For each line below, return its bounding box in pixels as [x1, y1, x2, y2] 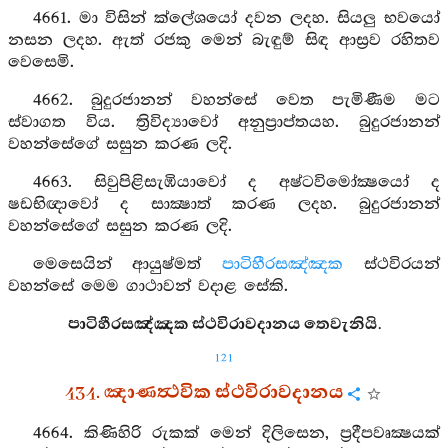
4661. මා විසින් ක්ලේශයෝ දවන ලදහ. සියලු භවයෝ [32, 9, 440, 28]
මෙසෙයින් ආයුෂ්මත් [32, 255, 223, 274]
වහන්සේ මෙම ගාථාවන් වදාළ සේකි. [8, 277, 288, 296]
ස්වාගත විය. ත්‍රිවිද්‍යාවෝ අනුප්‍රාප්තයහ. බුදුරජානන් [8, 113, 440, 132]
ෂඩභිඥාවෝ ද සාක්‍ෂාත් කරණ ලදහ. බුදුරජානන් [8, 195, 440, 214]
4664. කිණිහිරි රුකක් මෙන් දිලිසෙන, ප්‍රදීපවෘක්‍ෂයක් [32, 424, 440, 443]
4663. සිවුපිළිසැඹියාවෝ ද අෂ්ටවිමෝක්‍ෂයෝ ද [32, 173, 440, 192]
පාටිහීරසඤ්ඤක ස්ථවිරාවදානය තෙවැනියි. [67, 313, 381, 336]
